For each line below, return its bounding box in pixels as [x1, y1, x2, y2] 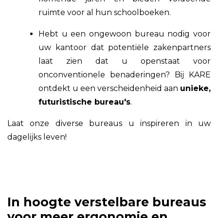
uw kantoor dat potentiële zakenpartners [38, 42, 211, 52]
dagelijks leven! [7, 132, 67, 142]
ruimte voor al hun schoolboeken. [38, 7, 171, 17]
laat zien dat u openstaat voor [38, 56, 211, 66]
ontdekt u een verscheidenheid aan [38, 83, 180, 93]
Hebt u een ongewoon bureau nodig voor [38, 29, 211, 38]
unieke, [180, 83, 211, 93]
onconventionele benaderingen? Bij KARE [38, 70, 211, 79]
